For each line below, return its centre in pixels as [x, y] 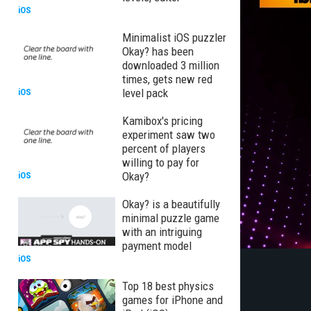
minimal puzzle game [171, 218]
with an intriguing [162, 232]
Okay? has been [158, 51]
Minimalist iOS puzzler [174, 37]
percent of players [164, 149]
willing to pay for [161, 162]
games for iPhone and [173, 300]
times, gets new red [167, 79]
